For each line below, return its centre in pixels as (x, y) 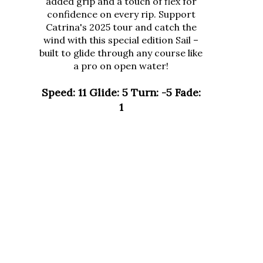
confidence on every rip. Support (121, 11)
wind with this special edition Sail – (121, 37)
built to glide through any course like (121, 50)
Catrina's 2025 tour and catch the (121, 24)
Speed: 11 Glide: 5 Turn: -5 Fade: (121, 90)
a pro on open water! (121, 63)
